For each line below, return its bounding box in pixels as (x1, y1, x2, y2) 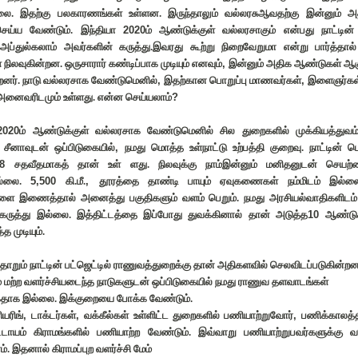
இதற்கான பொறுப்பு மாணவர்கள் (164, 74, 301, 86)
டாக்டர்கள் (31, 309, 77, 321)
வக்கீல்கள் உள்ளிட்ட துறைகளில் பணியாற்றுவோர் (84, 309, 293, 321)
